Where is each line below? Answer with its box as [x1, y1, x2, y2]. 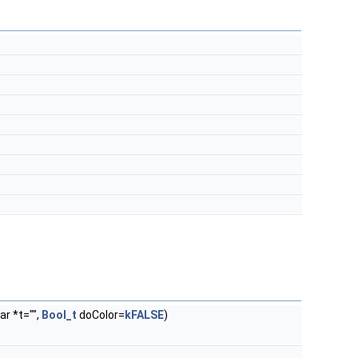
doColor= [77, 308, 125, 322]
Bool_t [42, 308, 77, 322]
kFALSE [125, 308, 164, 322]
